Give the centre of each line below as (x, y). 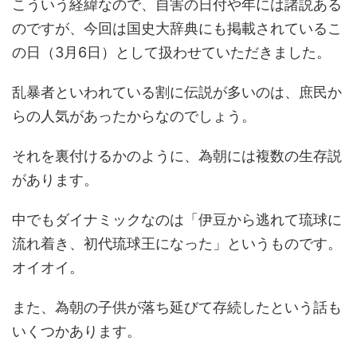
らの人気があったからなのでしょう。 (134, 116)
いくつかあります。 (76, 331)
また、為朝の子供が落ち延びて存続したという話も (177, 307)
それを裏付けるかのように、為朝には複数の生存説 (177, 156)
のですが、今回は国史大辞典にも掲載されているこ (177, 28)
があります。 (55, 180)
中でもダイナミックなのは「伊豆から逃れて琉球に (177, 220)
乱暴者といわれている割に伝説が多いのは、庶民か (177, 92)
